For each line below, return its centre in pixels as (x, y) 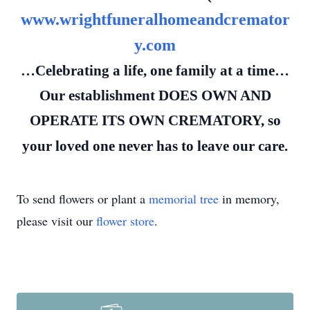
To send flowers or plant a (83, 199)
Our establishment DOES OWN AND (155, 95)
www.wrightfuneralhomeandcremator (155, 19)
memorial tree (184, 199)
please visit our (56, 221)
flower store (125, 221)
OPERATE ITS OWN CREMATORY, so (155, 120)
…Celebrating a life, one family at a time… (155, 71)
